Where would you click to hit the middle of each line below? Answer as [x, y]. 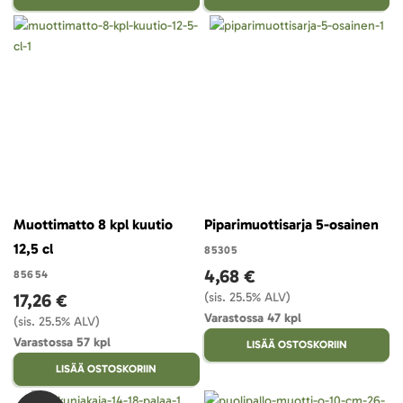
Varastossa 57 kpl [62, 342]
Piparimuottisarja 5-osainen [291, 224]
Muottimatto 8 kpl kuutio [93, 224]
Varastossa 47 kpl [252, 318]
